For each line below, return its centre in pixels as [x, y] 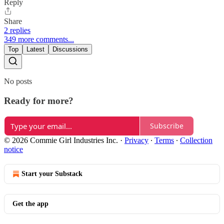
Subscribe [167, 126]
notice [13, 149]
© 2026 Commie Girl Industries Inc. [61, 140]
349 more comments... [39, 39]
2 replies [17, 30]
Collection [196, 140]
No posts [18, 81]
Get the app [30, 203]
